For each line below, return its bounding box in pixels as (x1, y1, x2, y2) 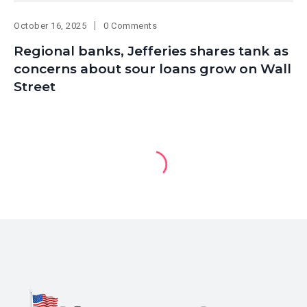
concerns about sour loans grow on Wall (14, 60, 291, 77)
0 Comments (103, 20, 158, 31)
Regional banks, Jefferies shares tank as (14, 42, 288, 59)
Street (14, 78, 56, 95)
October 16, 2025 (14, 20, 87, 31)
